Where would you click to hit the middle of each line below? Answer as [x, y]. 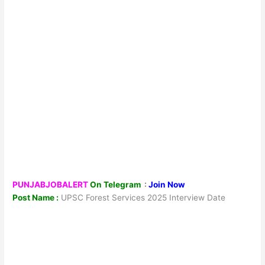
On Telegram [117, 184]
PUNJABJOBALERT [51, 184]
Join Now [167, 184]
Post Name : [36, 197]
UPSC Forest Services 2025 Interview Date [142, 197]
